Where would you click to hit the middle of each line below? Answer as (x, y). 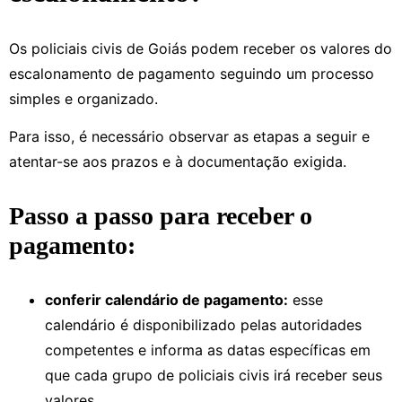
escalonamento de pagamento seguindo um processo (192, 73)
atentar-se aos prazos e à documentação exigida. (178, 161)
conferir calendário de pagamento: (166, 299)
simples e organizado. (86, 98)
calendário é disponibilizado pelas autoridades (203, 324)
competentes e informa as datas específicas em (208, 350)
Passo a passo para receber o (161, 215)
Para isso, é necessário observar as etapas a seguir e (189, 136)
